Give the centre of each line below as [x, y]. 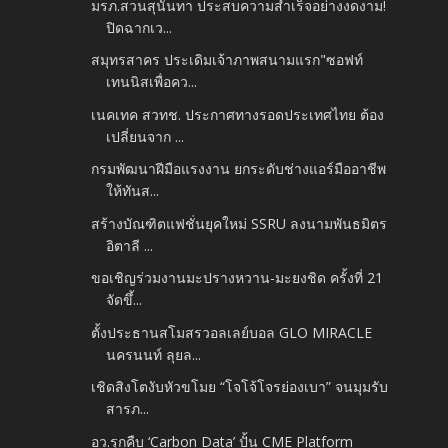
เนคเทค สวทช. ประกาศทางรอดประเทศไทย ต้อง [238, 114]
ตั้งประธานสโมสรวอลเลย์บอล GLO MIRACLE [232, 332]
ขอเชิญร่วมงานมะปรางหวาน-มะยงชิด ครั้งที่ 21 [237, 278]
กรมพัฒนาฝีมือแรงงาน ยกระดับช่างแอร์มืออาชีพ [239, 169]
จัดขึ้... [124, 300]
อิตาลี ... [130, 245]
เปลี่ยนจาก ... [145, 136]
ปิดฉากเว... [139, 27]
